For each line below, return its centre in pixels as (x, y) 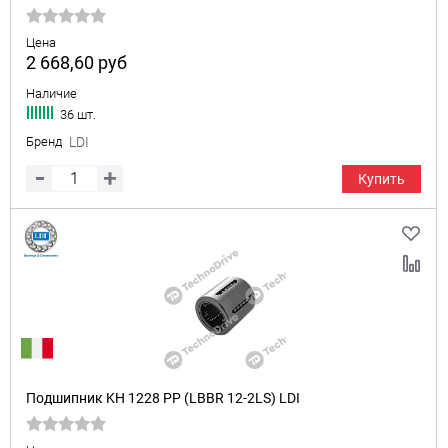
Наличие (51, 93)
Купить (381, 179)
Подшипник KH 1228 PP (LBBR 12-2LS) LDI (163, 398)
